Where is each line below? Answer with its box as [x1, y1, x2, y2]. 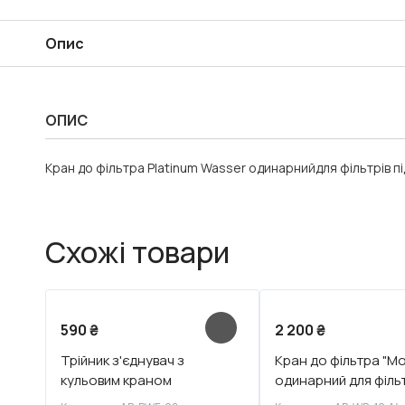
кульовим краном [61, 371, 172, 390]
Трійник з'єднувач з [61, 351, 184, 370]
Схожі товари [45, 232, 230, 272]
